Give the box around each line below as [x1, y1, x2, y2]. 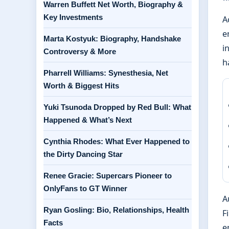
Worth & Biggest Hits [43, 81, 119, 90]
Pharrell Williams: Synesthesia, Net [43, 68, 168, 77]
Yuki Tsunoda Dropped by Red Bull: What [43, 103, 191, 111]
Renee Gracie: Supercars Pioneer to [43, 171, 172, 180]
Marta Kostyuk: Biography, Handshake [43, 34, 181, 43]
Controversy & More [43, 47, 116, 56]
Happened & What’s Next [43, 116, 132, 124]
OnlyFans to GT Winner [43, 184, 127, 193]
